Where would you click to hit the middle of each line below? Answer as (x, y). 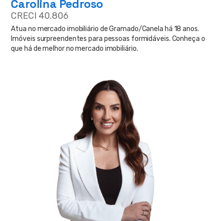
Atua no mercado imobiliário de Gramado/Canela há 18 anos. (105, 29)
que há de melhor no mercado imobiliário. (74, 49)
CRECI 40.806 (40, 16)
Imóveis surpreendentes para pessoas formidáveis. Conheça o (108, 39)
